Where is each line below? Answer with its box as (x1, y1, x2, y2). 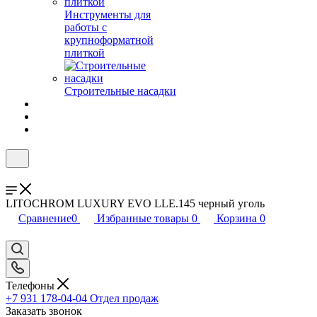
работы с (64, 21, 107, 33)
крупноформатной (64, 34, 154, 46)
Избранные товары (97, 212, 189, 224)
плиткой (64, 47, 105, 59)
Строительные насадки (64, 85, 176, 97)
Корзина (217, 212, 257, 224)
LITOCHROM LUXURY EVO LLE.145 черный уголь (6, 197, 265, 209)
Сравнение (18, 212, 71, 224)
